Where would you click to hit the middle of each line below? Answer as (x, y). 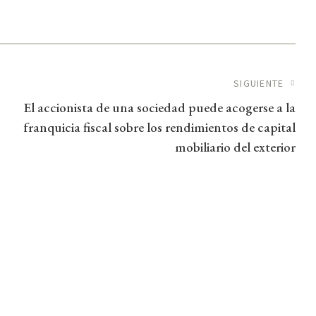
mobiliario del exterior (235, 147)
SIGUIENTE (259, 83)
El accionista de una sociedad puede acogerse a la (160, 107)
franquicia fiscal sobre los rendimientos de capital (159, 127)
